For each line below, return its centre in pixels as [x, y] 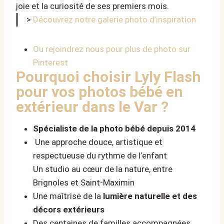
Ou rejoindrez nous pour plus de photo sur [112, 49]
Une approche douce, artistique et [98, 142]
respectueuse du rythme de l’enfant [100, 155]
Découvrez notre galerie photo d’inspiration [114, 19]
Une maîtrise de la [68, 196]
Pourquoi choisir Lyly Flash [108, 76]
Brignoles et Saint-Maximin [84, 182]
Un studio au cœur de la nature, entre [103, 169]
